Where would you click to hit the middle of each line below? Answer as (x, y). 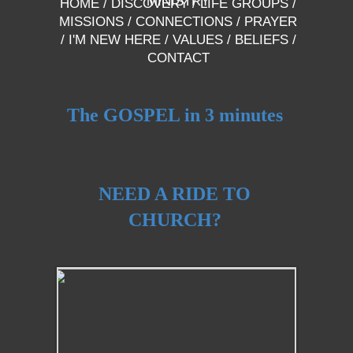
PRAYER (271, 22)
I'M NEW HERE (114, 40)
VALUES (197, 40)
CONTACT (178, 58)
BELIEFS (259, 40)
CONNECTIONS (184, 22)
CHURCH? (175, 220)
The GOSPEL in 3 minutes (175, 115)
